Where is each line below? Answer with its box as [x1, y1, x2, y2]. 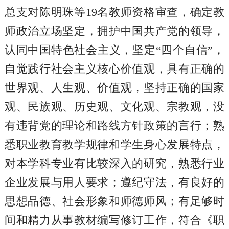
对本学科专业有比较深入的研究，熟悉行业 [4, 157, 225, 170]
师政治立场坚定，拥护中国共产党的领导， [4, 25, 225, 37]
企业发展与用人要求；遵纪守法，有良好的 [4, 176, 225, 189]
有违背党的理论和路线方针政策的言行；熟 [4, 119, 225, 132]
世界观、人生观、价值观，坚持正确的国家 [4, 81, 225, 94]
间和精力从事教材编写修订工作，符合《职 [4, 214, 225, 226]
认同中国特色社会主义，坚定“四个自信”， [4, 43, 225, 56]
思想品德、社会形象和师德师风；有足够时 [4, 195, 225, 208]
